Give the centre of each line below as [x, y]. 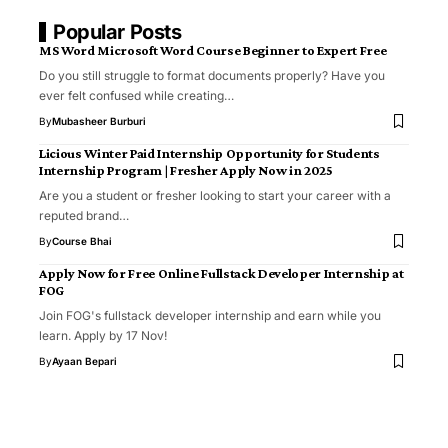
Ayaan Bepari [84, 360]
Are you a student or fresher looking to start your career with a [215, 195]
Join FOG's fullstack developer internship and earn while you [210, 315]
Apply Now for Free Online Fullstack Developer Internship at [221, 272]
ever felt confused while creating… [136, 95]
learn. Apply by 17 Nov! [103, 335]
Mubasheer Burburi [99, 120]
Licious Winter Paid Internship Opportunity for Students [209, 152]
